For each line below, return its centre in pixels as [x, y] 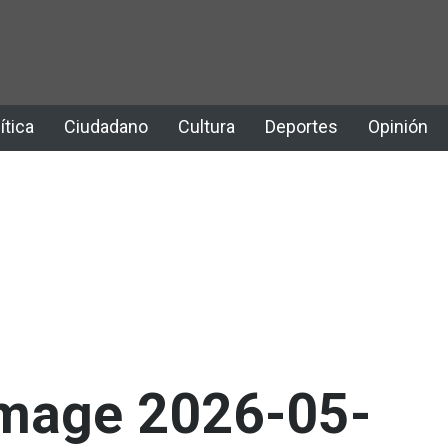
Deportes [301, 126]
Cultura [206, 126]
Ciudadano [106, 126]
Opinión [398, 126]
